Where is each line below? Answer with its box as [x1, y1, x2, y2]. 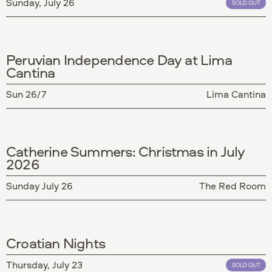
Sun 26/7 [6, 87, 47, 101]
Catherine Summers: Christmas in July [6, 141, 245, 161]
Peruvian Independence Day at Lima [6, 49, 232, 69]
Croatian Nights [6, 233, 106, 253]
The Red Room [199, 178, 266, 192]
